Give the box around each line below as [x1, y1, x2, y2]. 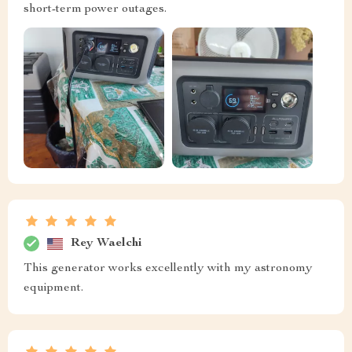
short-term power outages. [24, 2, 167, 16]
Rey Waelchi [71, 236, 142, 250]
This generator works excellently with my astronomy [24, 262, 313, 276]
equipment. [24, 282, 83, 295]
